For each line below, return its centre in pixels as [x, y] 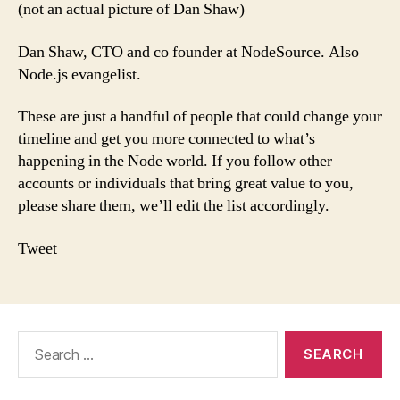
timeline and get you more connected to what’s [167, 139]
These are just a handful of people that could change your [200, 117]
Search [35, 339]
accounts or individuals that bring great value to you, [186, 183]
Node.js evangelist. [79, 74]
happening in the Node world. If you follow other [175, 161]
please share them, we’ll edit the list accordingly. [174, 206]
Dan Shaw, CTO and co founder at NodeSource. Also [188, 52]
